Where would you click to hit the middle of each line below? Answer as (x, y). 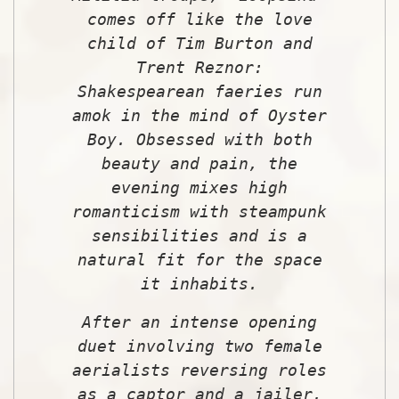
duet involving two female (199, 346)
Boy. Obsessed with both (199, 139)
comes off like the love (199, 19)
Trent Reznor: (199, 67)
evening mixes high (199, 187)
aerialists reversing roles (199, 370)
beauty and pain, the (199, 163)
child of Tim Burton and (199, 43)
